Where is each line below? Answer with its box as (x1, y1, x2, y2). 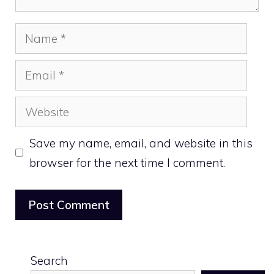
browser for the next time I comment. (29, 155, 225, 170)
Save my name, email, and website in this (29, 135, 253, 150)
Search (31, 253, 68, 268)
